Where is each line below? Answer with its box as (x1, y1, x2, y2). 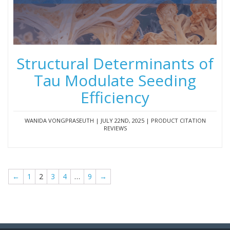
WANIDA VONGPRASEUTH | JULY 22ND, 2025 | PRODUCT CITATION (24, 116, 206, 124)
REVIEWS (103, 124, 127, 132)
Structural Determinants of (16, 52, 214, 74)
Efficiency (81, 86, 149, 108)
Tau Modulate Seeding (34, 69, 196, 91)
